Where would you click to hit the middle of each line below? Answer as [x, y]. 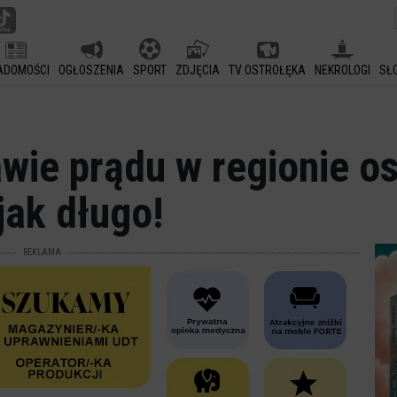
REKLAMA [42, 252]
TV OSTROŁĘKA [267, 70]
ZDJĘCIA [198, 70]
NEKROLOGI [343, 70]
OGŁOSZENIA [91, 70]
